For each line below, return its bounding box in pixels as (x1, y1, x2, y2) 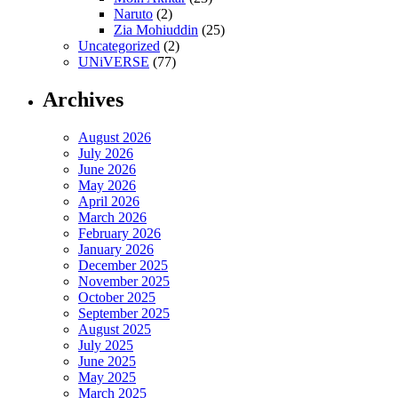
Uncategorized (78, 37, 160, 53)
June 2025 (78, 353, 136, 369)
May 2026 (78, 177, 136, 193)
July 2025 (78, 337, 133, 353)
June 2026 (78, 161, 136, 177)
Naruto (114, 5, 153, 21)
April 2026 (78, 193, 139, 209)
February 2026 (78, 225, 161, 241)
